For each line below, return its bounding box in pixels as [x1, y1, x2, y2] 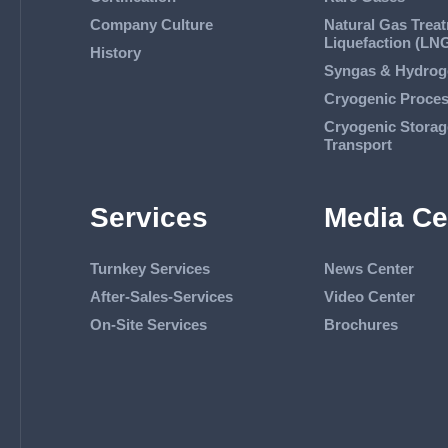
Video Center [323, 287, 415, 305]
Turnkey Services [89, 259, 210, 277]
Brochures [323, 315, 398, 333]
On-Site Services [89, 315, 207, 333]
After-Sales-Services [89, 287, 233, 305]
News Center [323, 259, 414, 277]
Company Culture [89, 15, 213, 33]
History [89, 43, 141, 61]
